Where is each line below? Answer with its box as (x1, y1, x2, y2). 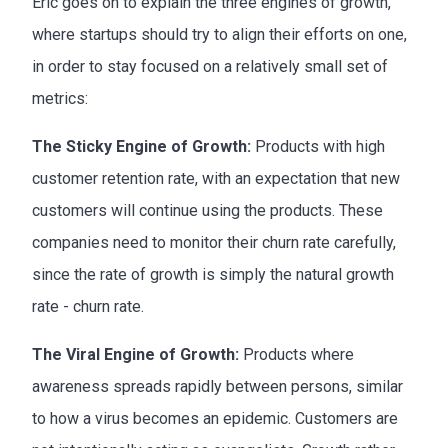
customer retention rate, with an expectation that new (32, 168, 400, 188)
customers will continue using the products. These (32, 200, 383, 220)
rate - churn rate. (32, 296, 144, 316)
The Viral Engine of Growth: (32, 344, 239, 364)
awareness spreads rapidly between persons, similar (32, 376, 403, 396)
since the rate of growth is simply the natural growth (32, 264, 394, 284)
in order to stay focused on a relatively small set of (32, 56, 388, 76)
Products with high (251, 136, 385, 156)
